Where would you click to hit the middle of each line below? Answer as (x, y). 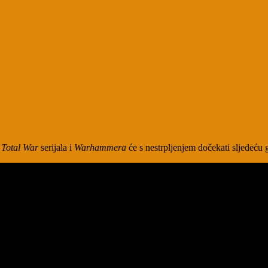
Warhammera (100, 147)
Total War (20, 147)
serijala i (56, 147)
